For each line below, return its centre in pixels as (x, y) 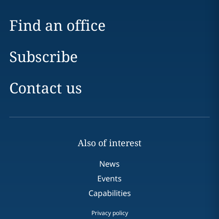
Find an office (57, 25)
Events (109, 178)
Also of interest (109, 143)
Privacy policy (109, 213)
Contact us (45, 88)
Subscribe (43, 56)
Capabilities (109, 193)
